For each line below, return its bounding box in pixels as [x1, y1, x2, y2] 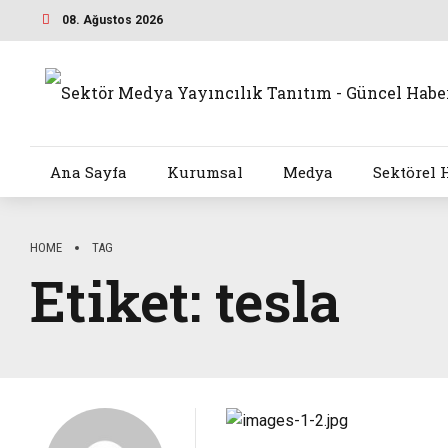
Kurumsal [166, 162, 243, 183]
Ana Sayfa [49, 162, 127, 183]
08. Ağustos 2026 [61, 12, 163, 27]
